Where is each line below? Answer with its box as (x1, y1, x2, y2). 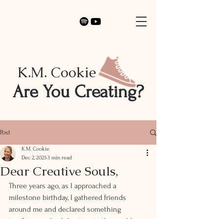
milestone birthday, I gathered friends (9, 193, 128, 202)
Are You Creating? (13, 82, 144, 102)
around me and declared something (9, 205, 123, 214)
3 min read (47, 154, 72, 161)
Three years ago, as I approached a (9, 181, 118, 190)
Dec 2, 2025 (22, 154, 46, 161)
